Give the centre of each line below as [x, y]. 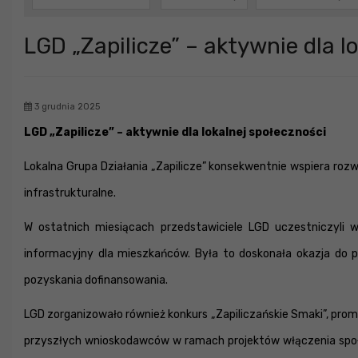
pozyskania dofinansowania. [96, 280]
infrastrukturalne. [70, 193]
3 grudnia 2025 [66, 107]
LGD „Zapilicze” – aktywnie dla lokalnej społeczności [175, 133]
